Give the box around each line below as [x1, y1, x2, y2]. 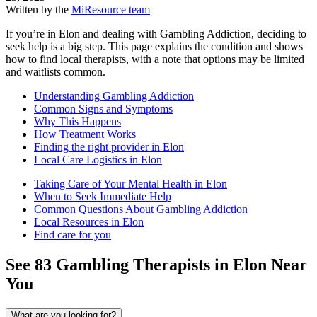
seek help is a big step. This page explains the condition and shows [6, 40, 303, 53]
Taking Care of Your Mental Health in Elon [34, 178, 227, 190]
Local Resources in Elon [34, 216, 144, 229]
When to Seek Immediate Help [34, 190, 171, 203]
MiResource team [71, 4, 150, 16]
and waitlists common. [6, 66, 105, 79]
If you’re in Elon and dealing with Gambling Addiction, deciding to [6, 28, 306, 40]
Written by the [6, 4, 69, 16]
